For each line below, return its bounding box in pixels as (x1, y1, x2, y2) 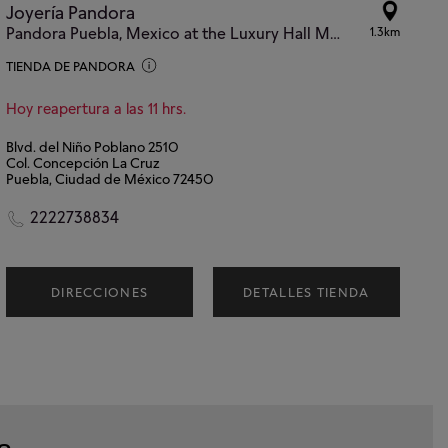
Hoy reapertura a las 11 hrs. (6, 98, 187, 118)
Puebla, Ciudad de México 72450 (6, 169, 215, 187)
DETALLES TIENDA (243, 283, 370, 300)
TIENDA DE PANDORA (6, 57, 136, 74)
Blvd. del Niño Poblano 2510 (6, 137, 180, 155)
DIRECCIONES (50, 283, 149, 300)
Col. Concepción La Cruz (6, 153, 161, 171)
